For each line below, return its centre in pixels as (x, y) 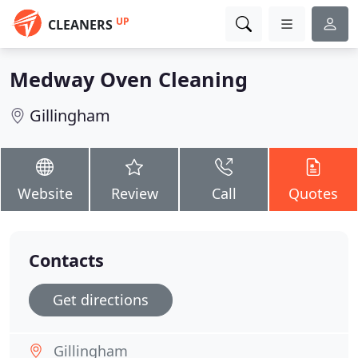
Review (134, 193)
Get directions (101, 300)
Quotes (313, 193)
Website (45, 193)
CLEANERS (80, 25)
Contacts (66, 260)
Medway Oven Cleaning (129, 79)
